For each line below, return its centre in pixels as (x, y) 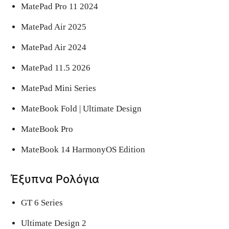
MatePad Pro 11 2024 (60, 6)
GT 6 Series (42, 202)
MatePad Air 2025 (54, 27)
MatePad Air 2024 (54, 47)
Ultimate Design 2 (54, 223)
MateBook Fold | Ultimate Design (81, 108)
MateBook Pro (47, 129)
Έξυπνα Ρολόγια (55, 179)
